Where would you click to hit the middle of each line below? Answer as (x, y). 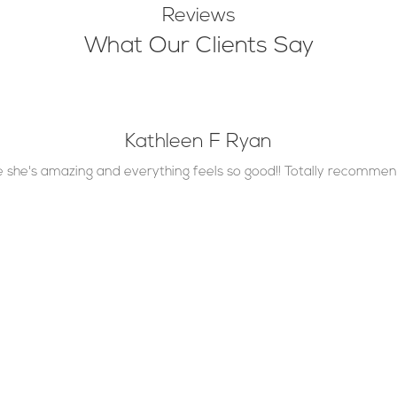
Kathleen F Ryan (198, 142)
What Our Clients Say (198, 46)
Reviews (198, 16)
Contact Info (109, 352)
